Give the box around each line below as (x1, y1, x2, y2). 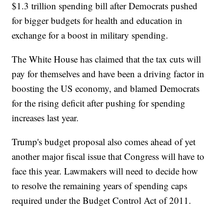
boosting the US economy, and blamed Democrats (12, 82, 200, 94)
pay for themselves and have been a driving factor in (12, 67, 205, 80)
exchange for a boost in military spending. (12, 28, 169, 41)
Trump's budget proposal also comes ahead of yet (12, 135, 196, 148)
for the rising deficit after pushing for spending (12, 96, 186, 109)
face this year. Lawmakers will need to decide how (12, 164, 198, 177)
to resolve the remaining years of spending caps (12, 179, 188, 192)
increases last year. (12, 111, 79, 124)
